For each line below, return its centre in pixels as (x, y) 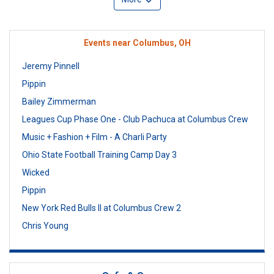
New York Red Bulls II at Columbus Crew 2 (102, 208)
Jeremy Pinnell (51, 66)
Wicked (36, 172)
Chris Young (45, 225)
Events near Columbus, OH (137, 43)
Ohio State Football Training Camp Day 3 (99, 154)
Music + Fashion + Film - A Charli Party (94, 137)
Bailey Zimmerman (59, 101)
